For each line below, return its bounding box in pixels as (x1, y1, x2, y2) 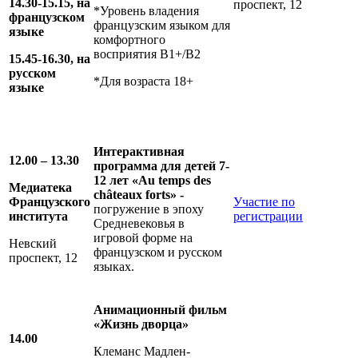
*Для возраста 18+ (93, 74, 193, 89)
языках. (93, 260, 134, 274)
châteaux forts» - (93, 188, 184, 202)
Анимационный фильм (93, 303, 227, 317)
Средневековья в (93, 217, 185, 231)
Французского (9, 195, 90, 209)
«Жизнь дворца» (93, 317, 189, 332)
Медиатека (9, 181, 72, 195)
